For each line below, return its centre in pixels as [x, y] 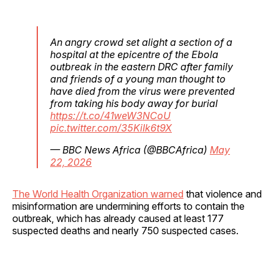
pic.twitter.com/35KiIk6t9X [111, 128]
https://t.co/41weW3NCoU [110, 115]
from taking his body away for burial [134, 103]
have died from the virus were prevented [143, 91]
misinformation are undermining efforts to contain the [128, 206]
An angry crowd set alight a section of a [141, 42]
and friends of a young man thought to [138, 79]
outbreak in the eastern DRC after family [142, 66]
